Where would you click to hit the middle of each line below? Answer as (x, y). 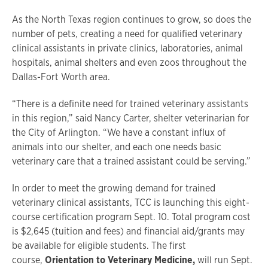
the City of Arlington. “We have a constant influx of (119, 132)
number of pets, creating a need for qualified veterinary (127, 34)
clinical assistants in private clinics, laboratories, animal (127, 48)
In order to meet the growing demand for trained (114, 188)
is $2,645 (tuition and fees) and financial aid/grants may (128, 231)
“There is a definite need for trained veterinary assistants (130, 103)
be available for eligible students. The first (99, 245)
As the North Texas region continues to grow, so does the (132, 19)
